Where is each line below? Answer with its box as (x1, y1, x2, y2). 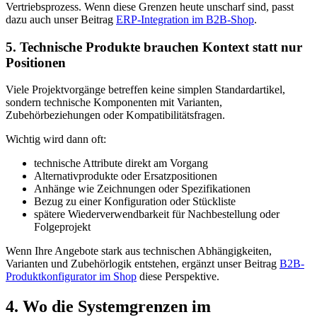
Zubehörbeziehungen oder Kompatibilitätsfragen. (6, 109, 225, 122)
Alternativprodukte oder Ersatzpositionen (34, 170, 217, 183)
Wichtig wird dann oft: (6, 133, 106, 146)
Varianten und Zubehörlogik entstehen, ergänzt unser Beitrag (6, 258, 279, 270)
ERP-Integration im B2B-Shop (116, 13, 254, 25)
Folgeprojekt (34, 221, 91, 234)
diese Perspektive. (137, 270, 219, 283)
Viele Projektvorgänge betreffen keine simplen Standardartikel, (6, 83, 285, 96)
